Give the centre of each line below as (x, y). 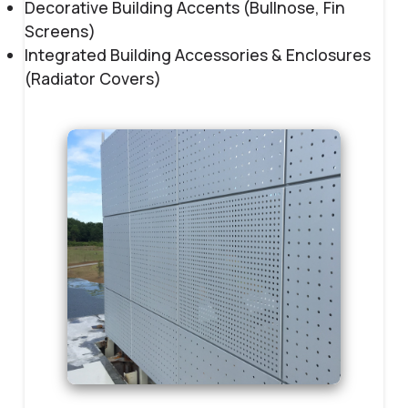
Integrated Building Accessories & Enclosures (198, 55)
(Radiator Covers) (93, 79)
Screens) (61, 31)
